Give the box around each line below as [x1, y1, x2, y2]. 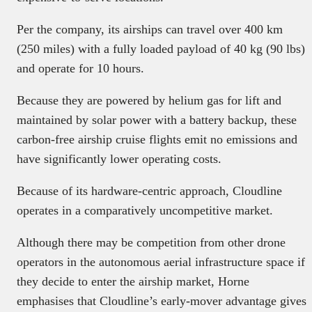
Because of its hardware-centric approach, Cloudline [17, 183, 282, 198]
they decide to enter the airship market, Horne [17, 274, 249, 288]
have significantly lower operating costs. [17, 151, 221, 166]
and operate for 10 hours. [17, 61, 144, 75]
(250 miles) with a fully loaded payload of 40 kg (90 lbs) [17, 41, 305, 56]
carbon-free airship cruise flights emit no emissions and [17, 132, 297, 146]
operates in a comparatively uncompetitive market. [17, 203, 273, 217]
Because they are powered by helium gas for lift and [17, 93, 281, 107]
